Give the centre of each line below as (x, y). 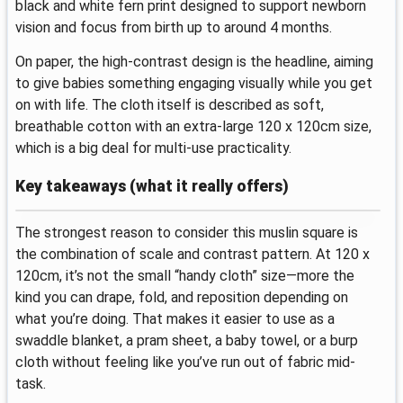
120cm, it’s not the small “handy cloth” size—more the (185, 275)
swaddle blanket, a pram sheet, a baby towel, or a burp (187, 340)
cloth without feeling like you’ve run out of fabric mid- (185, 362)
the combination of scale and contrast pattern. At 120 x (193, 254)
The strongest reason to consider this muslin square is (187, 232)
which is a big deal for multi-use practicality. (153, 148)
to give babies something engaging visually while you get (194, 83)
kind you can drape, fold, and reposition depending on (182, 297)
